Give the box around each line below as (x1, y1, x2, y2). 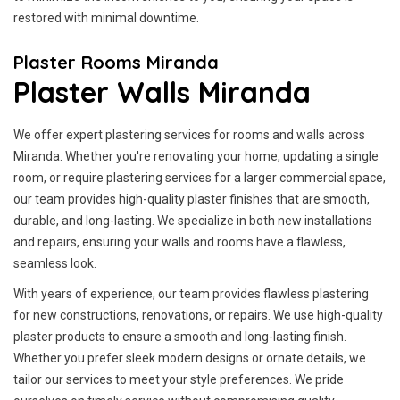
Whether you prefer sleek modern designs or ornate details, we (13, 351, 366, 365)
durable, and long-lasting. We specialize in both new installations (13, 213, 372, 228)
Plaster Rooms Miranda (13, 51, 219, 73)
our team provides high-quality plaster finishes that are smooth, (13, 192, 370, 206)
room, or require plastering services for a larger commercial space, (13, 171, 386, 185)
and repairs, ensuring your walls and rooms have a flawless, (13, 235, 346, 249)
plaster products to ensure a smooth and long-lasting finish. (13, 329, 346, 344)
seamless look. (13, 256, 96, 271)
